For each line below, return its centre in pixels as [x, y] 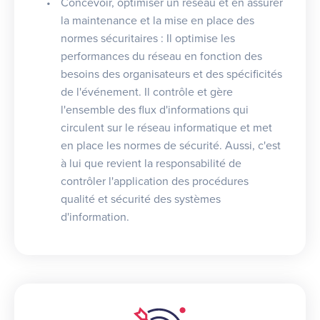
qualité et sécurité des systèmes [141, 199]
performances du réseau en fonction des [161, 56]
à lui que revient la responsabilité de [151, 163]
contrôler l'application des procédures [155, 181]
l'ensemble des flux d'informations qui [155, 110]
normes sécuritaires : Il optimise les [148, 38]
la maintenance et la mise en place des [157, 20]
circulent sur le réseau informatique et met [166, 127]
